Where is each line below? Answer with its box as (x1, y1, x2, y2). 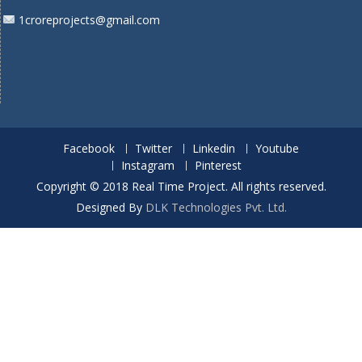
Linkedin (192, 140, 235, 156)
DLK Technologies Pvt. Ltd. (145, 199, 287, 215)
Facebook (63, 140, 115, 156)
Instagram (121, 157, 175, 173)
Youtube (255, 140, 299, 156)
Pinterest (195, 157, 242, 173)
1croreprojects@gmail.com (15, 11, 160, 27)
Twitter (135, 140, 172, 156)
